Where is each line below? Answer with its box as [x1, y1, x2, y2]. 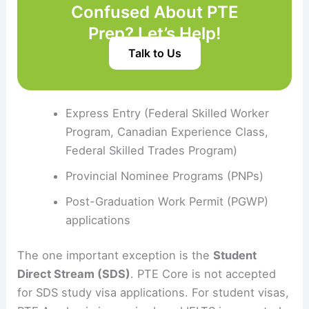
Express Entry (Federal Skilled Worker [65, 106, 269, 120]
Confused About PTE [70, 1, 239, 22]
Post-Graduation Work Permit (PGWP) [65, 194, 268, 208]
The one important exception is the [17, 248, 214, 263]
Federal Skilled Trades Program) [65, 143, 237, 157]
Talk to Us [128, 46, 181, 60]
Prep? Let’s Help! [88, 23, 221, 43]
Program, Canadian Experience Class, [65, 124, 268, 139]
